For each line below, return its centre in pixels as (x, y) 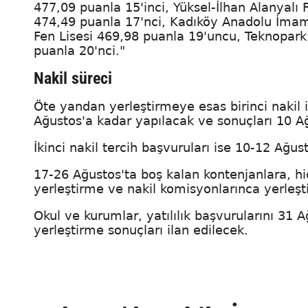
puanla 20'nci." (79, 51)
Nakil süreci (73, 79)
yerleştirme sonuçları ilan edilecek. (143, 230)
